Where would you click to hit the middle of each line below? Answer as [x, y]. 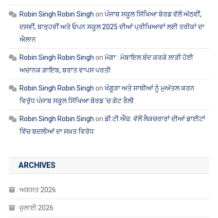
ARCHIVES [37, 165]
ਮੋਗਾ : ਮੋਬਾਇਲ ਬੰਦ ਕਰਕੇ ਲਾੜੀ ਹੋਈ [149, 57]
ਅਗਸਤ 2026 [37, 190]
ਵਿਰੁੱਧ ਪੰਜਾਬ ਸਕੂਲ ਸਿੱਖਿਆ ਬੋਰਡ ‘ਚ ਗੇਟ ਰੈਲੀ [76, 100]
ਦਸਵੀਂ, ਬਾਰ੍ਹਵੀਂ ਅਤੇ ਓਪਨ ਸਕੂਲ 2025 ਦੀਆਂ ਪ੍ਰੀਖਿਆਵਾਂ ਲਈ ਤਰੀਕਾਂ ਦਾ [112, 27]
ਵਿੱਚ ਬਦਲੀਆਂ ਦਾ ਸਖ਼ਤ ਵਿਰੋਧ [56, 131]
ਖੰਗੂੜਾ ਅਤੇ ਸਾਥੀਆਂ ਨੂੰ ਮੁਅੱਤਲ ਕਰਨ [149, 88]
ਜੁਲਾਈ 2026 [36, 208]
